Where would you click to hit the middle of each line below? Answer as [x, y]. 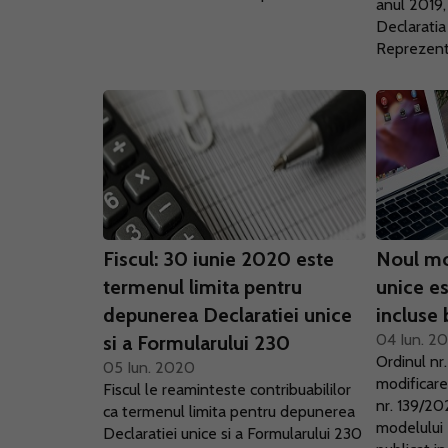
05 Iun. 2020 [149, 367]
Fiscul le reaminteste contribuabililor [227, 389]
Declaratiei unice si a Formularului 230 [232, 433]
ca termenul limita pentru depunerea [229, 411]
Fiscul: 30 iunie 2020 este [218, 259]
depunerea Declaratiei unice [227, 315]
